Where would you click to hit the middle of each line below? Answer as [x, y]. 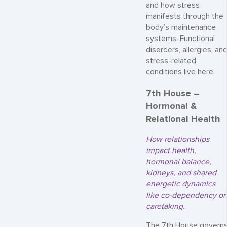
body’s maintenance [181, 27]
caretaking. [165, 206]
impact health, [171, 150]
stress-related [171, 61]
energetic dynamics [181, 184]
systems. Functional [180, 39]
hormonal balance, [179, 162]
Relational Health [183, 118]
